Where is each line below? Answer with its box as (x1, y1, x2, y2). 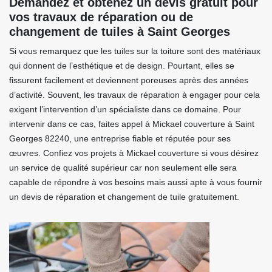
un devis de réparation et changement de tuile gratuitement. (9, 192, 239, 202)
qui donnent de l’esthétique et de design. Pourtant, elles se (9, 61, 234, 70)
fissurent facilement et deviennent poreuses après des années (9, 75, 248, 85)
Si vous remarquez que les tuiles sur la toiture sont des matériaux (9, 46, 260, 56)
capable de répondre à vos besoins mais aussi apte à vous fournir (9, 177, 262, 187)
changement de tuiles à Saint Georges (9, 25, 230, 38)
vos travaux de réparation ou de (9, 10, 193, 24)
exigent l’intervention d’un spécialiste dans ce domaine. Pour (9, 104, 241, 114)
